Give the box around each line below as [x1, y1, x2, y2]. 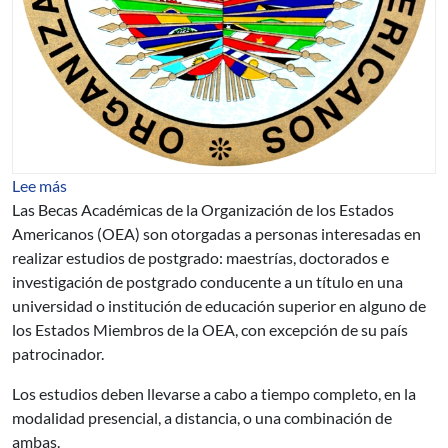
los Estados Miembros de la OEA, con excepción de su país [12, 320, 408, 339]
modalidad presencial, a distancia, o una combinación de [12, 408, 392, 427]
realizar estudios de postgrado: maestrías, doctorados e [12, 248, 389, 267]
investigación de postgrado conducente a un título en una [12, 272, 403, 291]
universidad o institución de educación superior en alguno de [12, 296, 426, 315]
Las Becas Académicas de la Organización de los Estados [12, 200, 394, 219]
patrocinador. [12, 344, 104, 363]
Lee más [12, 176, 67, 195]
